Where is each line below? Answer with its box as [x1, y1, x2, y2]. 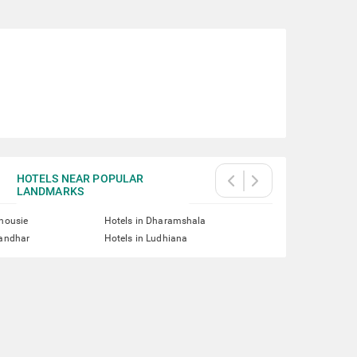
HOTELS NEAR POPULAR [16, 172, 144, 185]
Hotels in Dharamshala [104, 215, 206, 226]
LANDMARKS [16, 185, 84, 198]
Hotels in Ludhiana [104, 233, 188, 244]
